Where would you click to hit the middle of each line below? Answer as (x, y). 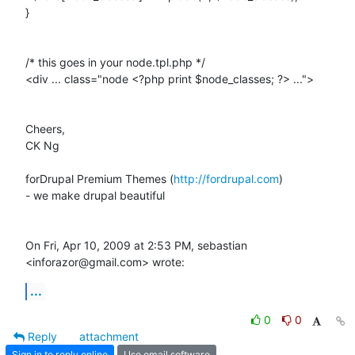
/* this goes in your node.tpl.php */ (115, 62)
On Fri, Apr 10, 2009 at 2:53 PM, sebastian (136, 245)
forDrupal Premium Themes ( (99, 178)
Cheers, (45, 128)
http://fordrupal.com (226, 178)
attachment (109, 336)
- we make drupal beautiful (95, 195)
